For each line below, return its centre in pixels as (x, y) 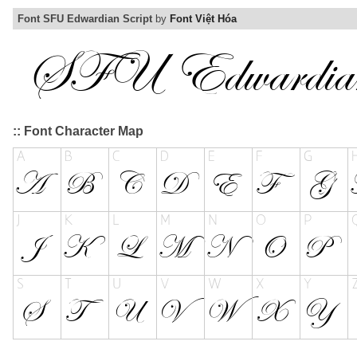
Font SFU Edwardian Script (85, 19)
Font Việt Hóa (203, 19)
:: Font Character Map (78, 131)
